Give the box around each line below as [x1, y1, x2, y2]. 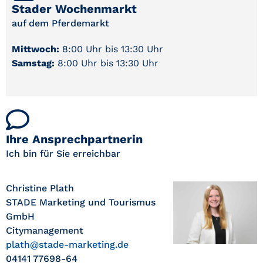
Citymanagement [6, 224, 83, 236]
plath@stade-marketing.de [6, 238, 129, 250]
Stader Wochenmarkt [12, 2, 137, 16]
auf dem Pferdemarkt [12, 18, 109, 29]
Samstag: [12, 58, 55, 69]
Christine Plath [6, 182, 74, 194]
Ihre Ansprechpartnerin [6, 132, 143, 147]
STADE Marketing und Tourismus [6, 196, 156, 208]
